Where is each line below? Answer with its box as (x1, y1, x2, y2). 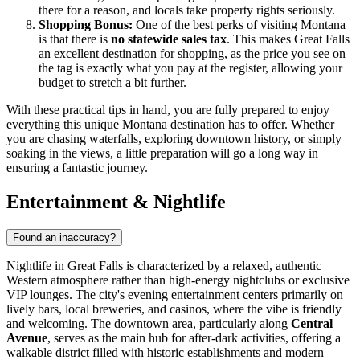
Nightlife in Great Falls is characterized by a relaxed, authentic (6, 259, 321, 273)
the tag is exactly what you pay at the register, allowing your (39, 61, 342, 76)
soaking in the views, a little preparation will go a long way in (6, 146, 318, 161)
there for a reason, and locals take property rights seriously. (39, 3, 335, 18)
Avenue (6, 331, 47, 346)
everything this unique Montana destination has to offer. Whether (6, 117, 334, 132)
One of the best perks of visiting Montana (133, 18, 346, 32)
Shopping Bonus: (39, 18, 133, 32)
